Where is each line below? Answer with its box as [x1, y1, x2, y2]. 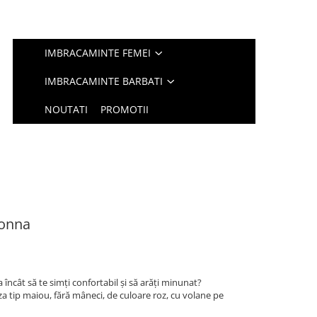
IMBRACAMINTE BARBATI [45, 74, 163, 88]
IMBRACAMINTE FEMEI [45, 46, 151, 59]
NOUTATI [45, 103, 88, 116]
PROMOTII [100, 103, 149, 116]
